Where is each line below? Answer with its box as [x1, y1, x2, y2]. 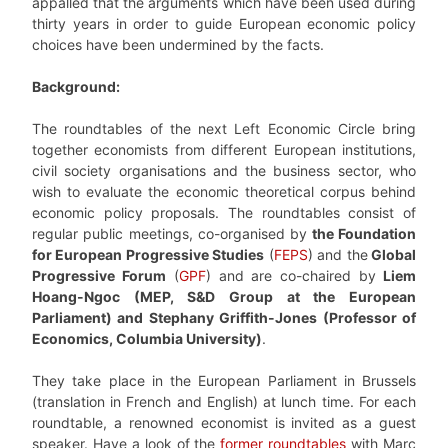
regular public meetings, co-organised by [32, 225, 308, 243]
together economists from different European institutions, [32, 141, 416, 159]
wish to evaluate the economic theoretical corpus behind [32, 183, 416, 201]
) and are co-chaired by [205, 267, 377, 285]
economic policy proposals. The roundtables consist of [32, 204, 416, 222]
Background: [32, 78, 120, 96]
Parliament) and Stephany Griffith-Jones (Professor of [32, 309, 416, 327]
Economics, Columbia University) [32, 330, 262, 348]
